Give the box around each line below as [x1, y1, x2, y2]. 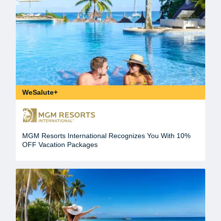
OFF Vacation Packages [22, 141, 98, 149]
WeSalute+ [22, 88, 58, 97]
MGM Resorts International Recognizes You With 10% [22, 132, 190, 140]
